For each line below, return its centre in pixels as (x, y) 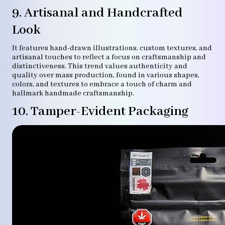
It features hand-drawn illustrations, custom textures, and (112, 48)
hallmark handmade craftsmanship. (73, 93)
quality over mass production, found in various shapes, (106, 75)
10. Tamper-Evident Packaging (100, 111)
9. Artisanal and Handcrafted (97, 13)
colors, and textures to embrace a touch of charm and (102, 84)
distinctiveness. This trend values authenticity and (100, 66)
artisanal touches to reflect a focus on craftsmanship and (109, 57)
